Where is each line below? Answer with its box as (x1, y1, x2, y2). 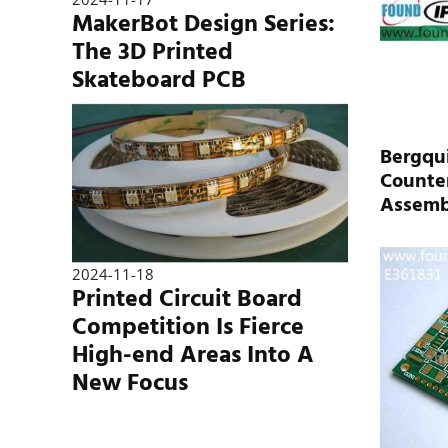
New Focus (72, 363, 188, 403)
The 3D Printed (72, 32, 233, 72)
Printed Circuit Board (72, 279, 302, 319)
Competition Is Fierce (72, 307, 304, 347)
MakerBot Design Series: (72, 4, 335, 44)
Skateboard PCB (72, 60, 246, 100)
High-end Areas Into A (72, 335, 314, 375)
